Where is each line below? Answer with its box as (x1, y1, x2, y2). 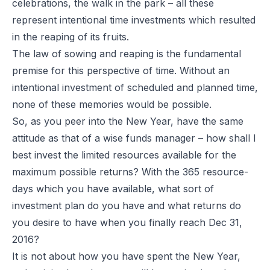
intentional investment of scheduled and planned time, (12, 81, 258, 93)
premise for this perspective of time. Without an (12, 64, 230, 77)
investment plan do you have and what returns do (12, 199, 241, 212)
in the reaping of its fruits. (12, 30, 129, 43)
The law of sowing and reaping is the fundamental (12, 47, 241, 60)
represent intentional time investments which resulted (12, 13, 256, 26)
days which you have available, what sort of (12, 182, 214, 195)
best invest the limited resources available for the (12, 148, 236, 161)
